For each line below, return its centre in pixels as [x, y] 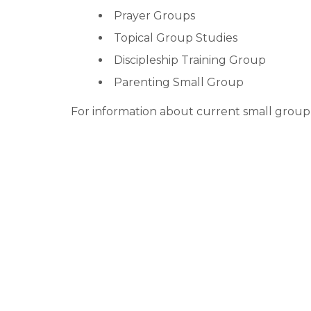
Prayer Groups [154, 15]
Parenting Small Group [179, 82]
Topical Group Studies [176, 37]
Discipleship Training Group [190, 60]
